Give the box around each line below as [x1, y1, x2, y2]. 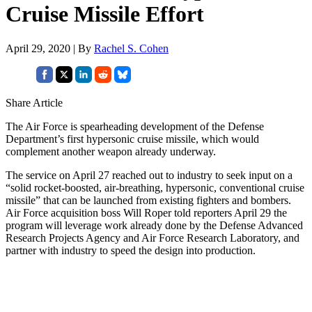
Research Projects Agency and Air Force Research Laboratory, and [6, 231, 299, 244]
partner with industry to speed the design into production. [6, 244, 256, 256]
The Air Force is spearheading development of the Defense [6, 120, 264, 132]
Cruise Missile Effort [6, 1, 204, 27]
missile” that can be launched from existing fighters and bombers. [6, 194, 291, 206]
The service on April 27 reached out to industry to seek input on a [6, 169, 292, 181]
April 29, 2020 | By [6, 42, 94, 54]
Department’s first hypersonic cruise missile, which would [6, 132, 259, 145]
